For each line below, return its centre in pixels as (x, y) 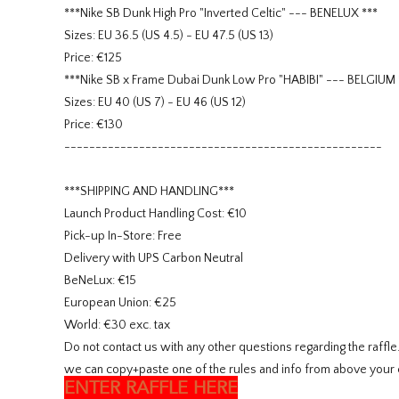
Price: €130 (94, 125)
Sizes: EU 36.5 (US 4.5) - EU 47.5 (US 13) (169, 36)
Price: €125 (93, 58)
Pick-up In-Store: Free (123, 236)
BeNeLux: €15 (100, 281)
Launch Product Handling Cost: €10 (155, 214)
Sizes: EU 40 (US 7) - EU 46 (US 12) (155, 103)
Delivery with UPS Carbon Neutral (154, 259)
